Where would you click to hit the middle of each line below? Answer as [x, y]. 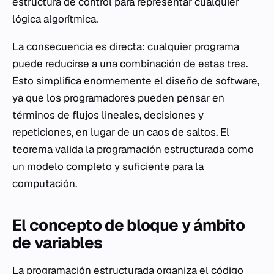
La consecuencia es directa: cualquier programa [126, 47]
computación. [45, 184]
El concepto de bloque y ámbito [129, 225]
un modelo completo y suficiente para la [108, 167]
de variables [57, 243]
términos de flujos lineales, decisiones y [108, 115]
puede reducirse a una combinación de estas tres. [130, 64]
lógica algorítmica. [55, 19]
